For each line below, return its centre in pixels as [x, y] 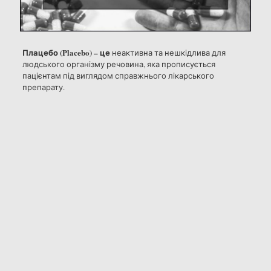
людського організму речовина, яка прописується [119, 64]
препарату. [43, 87]
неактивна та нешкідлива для [168, 52]
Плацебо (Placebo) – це [66, 52]
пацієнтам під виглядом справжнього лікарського [118, 75]
